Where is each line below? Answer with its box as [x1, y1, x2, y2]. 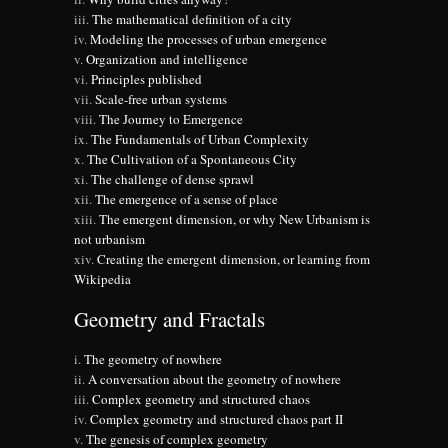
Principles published [91, 70, 202, 89]
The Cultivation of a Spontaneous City [87, 150, 297, 169]
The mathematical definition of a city [92, 10, 292, 29]
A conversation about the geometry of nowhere [88, 370, 341, 389]
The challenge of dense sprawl [91, 170, 254, 189]
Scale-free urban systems [95, 90, 227, 109]
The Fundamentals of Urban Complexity [91, 130, 309, 149]
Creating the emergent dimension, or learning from [97, 250, 370, 269]
